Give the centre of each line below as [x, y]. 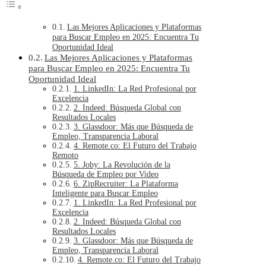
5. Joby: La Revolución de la [122, 165]
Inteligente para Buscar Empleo [105, 194]
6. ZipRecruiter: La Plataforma [126, 184]
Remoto [65, 156]
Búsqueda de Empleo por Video [105, 175]
